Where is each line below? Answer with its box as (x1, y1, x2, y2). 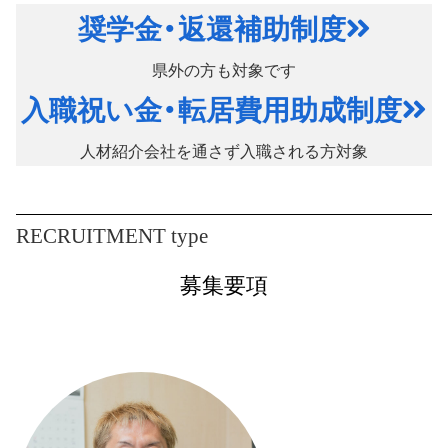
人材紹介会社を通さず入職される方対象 (80, 142, 368, 160)
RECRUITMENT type (16, 223, 208, 247)
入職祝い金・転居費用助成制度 (21, 94, 402, 126)
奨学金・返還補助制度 (77, 13, 346, 45)
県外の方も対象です (152, 61, 296, 79)
